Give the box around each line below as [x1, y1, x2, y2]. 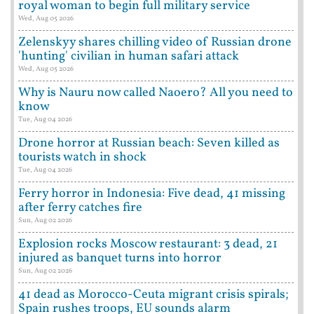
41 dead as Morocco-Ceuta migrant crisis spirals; [18, 286, 289, 304]
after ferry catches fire [18, 199, 142, 217]
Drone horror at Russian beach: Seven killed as [18, 135, 280, 153]
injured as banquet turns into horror [18, 250, 221, 268]
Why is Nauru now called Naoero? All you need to [18, 84, 293, 102]
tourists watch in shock [18, 149, 146, 167]
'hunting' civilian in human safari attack [18, 48, 239, 66]
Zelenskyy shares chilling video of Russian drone [18, 34, 292, 52]
